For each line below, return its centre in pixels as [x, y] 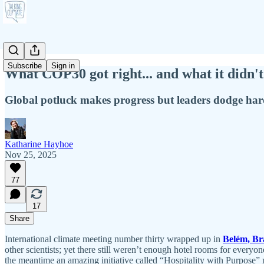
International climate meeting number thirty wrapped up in [114, 239]
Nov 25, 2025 [31, 154]
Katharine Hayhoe [39, 144]
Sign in [63, 66]
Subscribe [25, 66]
